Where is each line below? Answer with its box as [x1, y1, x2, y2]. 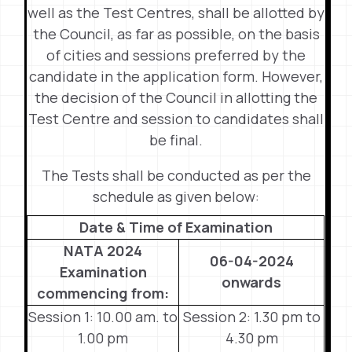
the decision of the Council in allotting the [35, 88, 317, 107]
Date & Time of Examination [79, 218, 273, 236]
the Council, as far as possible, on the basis [32, 24, 320, 43]
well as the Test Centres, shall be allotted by [27, 3, 324, 22]
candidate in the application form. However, [29, 67, 323, 86]
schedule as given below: [93, 187, 259, 206]
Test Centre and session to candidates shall [28, 109, 324, 128]
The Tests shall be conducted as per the [41, 166, 311, 185]
